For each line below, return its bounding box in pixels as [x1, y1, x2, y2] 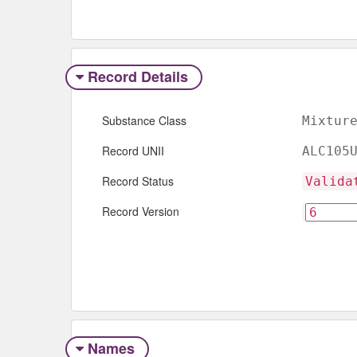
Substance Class [102, 112, 186, 129]
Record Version [102, 203, 179, 220]
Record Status [102, 173, 174, 190]
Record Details [83, 65, 192, 87]
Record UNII [102, 143, 164, 159]
